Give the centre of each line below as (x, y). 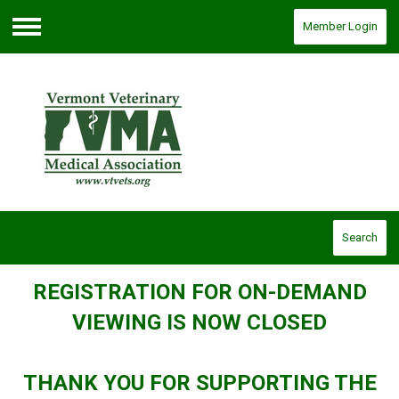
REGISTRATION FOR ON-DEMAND (199, 293)
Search (360, 238)
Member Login (340, 26)
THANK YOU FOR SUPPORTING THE (199, 383)
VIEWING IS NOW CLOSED (199, 323)
